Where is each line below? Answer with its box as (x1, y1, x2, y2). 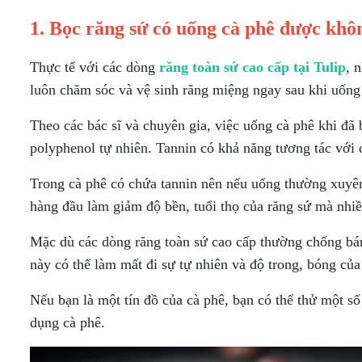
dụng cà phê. (30, 314, 105, 330)
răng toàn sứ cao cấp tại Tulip (159, 59, 346, 75)
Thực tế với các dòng (30, 59, 159, 75)
